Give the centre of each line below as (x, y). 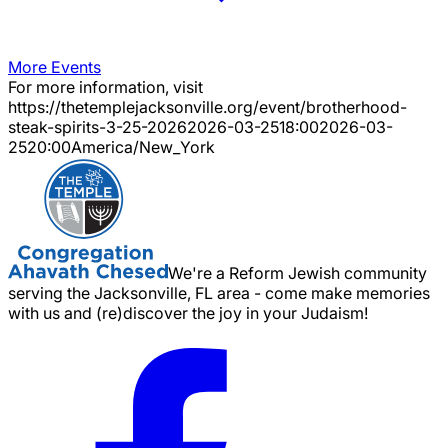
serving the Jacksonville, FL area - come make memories (219, 292)
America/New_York (143, 146)
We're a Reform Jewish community (297, 272)
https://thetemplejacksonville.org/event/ (157, 106)
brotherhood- (356, 106)
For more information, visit (105, 86)
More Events (54, 66)
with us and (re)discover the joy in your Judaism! (188, 312)
